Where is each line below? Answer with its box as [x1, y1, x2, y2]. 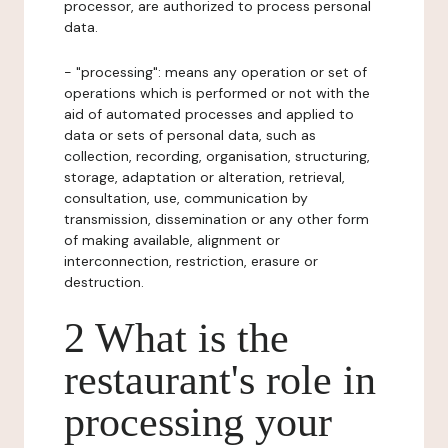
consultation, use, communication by [64, 189, 308, 207]
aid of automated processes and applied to [64, 105, 354, 123]
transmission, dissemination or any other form [64, 210, 369, 228]
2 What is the [64, 315, 289, 361]
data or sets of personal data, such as [64, 126, 316, 144]
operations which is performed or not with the [64, 84, 370, 102]
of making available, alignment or [64, 231, 280, 249]
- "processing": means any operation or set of [64, 63, 367, 81]
